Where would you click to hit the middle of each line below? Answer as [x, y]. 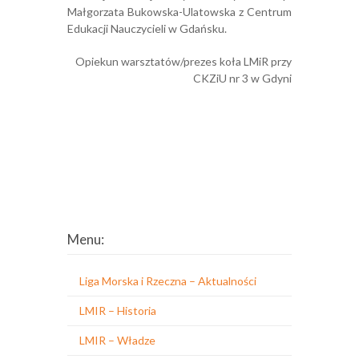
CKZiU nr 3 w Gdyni [242, 78]
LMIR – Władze [117, 340]
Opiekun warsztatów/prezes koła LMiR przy [184, 61]
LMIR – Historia [118, 311]
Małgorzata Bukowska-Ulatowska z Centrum [179, 12]
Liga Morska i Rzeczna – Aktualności [168, 281]
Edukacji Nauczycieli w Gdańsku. [147, 28]
